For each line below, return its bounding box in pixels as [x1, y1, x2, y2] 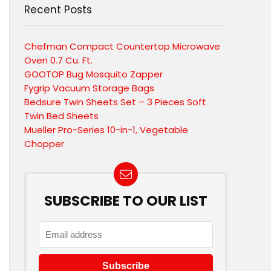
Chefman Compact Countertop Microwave [24, 40, 220, 53]
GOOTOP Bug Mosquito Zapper [24, 68, 163, 80]
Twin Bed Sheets [24, 109, 99, 122]
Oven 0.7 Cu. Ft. [24, 54, 93, 67]
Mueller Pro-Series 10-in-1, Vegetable [24, 123, 188, 136]
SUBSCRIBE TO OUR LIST [44, 191, 207, 211]
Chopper [24, 137, 64, 150]
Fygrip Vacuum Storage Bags [24, 82, 154, 94]
